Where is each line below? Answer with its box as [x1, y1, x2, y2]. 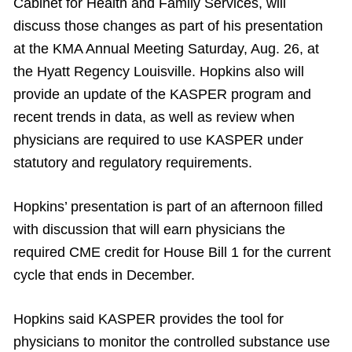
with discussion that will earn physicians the [13, 222, 285, 237]
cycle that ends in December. [13, 267, 195, 283]
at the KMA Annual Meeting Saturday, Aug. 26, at [13, 41, 319, 57]
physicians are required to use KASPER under [13, 132, 303, 148]
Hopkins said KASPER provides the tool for [13, 311, 284, 327]
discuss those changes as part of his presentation [13, 18, 323, 34]
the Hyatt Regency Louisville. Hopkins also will [13, 64, 304, 79]
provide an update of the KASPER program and [13, 86, 311, 102]
